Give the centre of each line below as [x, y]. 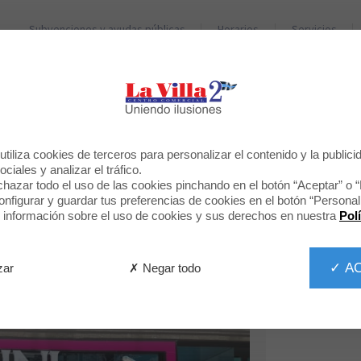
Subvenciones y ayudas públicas [107, 29]
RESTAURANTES [297, 64]
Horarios [238, 29]
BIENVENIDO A [180, 134]
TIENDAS [202, 64]
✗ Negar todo [165, 268]
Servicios [314, 29]
